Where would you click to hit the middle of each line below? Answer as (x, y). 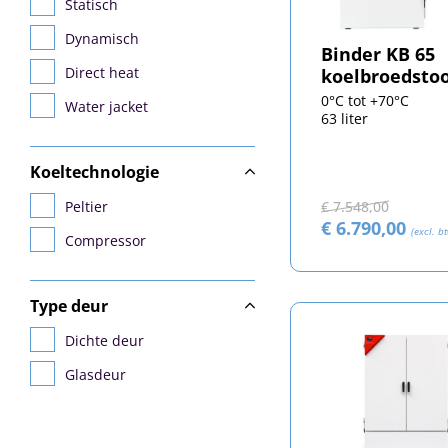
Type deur (69, 306)
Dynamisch (102, 38)
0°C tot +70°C (364, 101)
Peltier (86, 206)
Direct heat (102, 72)
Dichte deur (104, 340)
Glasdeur (95, 374)
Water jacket (106, 106)
